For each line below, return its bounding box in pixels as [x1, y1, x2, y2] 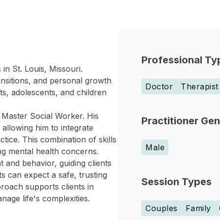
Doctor [145, 82, 173, 91]
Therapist [181, 82, 219, 91]
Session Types [141, 176, 212, 188]
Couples [145, 203, 178, 213]
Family [185, 203, 211, 213]
